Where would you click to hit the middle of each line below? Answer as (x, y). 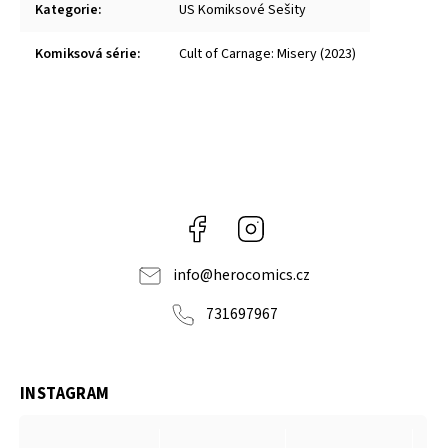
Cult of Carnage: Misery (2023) (267, 54)
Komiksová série (86, 54)
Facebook (242, 224)
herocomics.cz (261, 275)
